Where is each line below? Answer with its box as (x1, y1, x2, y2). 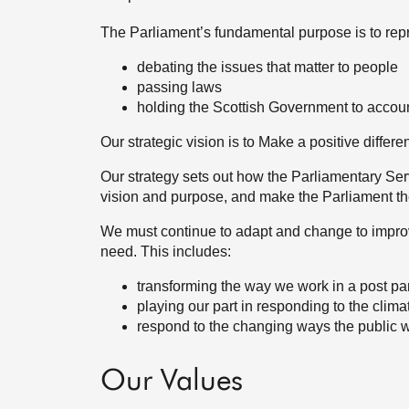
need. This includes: (100, 244, 231, 259)
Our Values (100, 367, 243, 396)
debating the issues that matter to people (137, 59, 398, 75)
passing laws (137, 79, 222, 95)
